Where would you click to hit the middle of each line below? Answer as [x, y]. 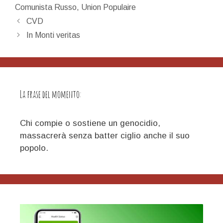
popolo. [34, 148]
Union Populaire [109, 7]
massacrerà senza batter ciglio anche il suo [105, 136]
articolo [27, 32]
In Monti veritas [53, 35]
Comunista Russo [46, 7]
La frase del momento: [51, 95]
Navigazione [36, 20]
